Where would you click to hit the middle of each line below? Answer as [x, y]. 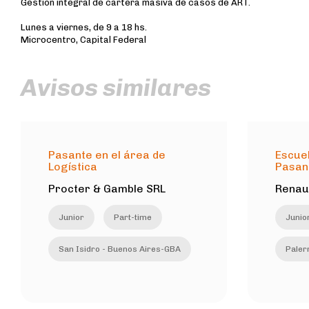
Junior [71, 217]
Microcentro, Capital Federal [83, 40]
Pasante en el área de [107, 154]
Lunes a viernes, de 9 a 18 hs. [84, 27]
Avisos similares [116, 87]
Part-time [133, 217]
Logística [73, 166]
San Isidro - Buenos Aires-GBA [120, 249]
